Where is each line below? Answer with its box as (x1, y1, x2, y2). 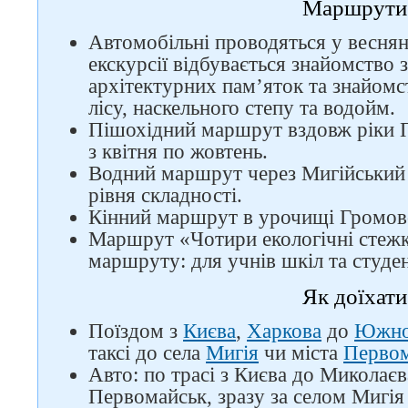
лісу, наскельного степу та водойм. (88, 97, 395, 119)
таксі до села (88, 342, 206, 364)
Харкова (247, 320, 321, 342)
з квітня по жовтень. (88, 140, 268, 163)
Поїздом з (88, 320, 183, 342)
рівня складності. (88, 184, 242, 207)
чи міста (259, 342, 343, 364)
